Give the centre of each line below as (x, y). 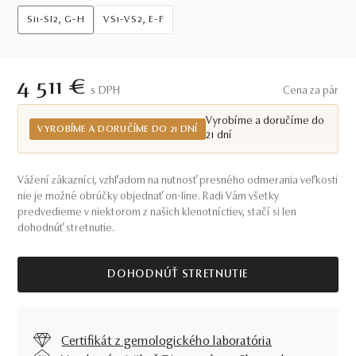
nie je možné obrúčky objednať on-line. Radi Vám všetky (149, 197)
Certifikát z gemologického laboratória (167, 342)
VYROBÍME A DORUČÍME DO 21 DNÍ (118, 129)
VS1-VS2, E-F (134, 20)
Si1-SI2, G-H (56, 20)
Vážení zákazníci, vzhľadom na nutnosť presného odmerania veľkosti (178, 181)
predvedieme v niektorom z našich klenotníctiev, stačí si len (157, 213)
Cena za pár (310, 91)
